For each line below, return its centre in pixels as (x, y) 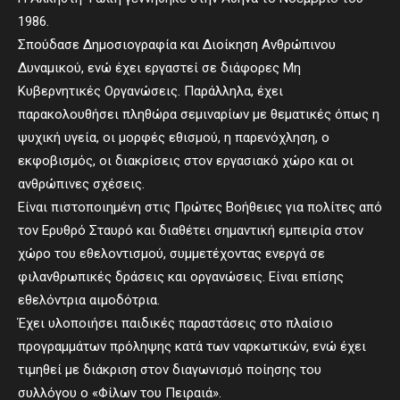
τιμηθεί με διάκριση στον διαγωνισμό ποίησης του (170, 370)
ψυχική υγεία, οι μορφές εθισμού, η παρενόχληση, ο (174, 137)
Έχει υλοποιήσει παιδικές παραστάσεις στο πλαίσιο (175, 323)
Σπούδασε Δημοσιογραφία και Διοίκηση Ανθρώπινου (177, 45)
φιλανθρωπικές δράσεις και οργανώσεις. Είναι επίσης (181, 277)
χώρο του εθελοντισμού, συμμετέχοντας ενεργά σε (171, 254)
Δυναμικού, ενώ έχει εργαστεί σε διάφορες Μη (159, 68)
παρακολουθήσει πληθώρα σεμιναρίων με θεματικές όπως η (199, 114)
